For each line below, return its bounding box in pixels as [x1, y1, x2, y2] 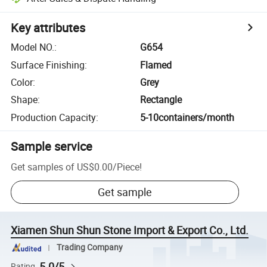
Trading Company [56, 242, 123, 253]
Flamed [140, 58, 172, 72]
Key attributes [11, 20, 86, 36]
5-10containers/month [140, 110, 235, 124]
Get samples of [11, 160, 75, 173]
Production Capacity [11, 110, 97, 124]
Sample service [11, 138, 93, 154]
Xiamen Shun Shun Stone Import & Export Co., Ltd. [11, 223, 249, 238]
